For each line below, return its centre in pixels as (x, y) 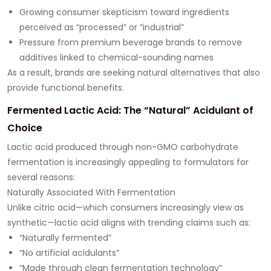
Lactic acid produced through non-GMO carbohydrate (123, 147)
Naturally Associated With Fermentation (91, 192)
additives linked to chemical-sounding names (116, 57)
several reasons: (41, 177)
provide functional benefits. (66, 87)
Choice (25, 128)
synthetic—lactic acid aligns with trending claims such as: (129, 222)
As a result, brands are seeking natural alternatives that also (134, 72)
